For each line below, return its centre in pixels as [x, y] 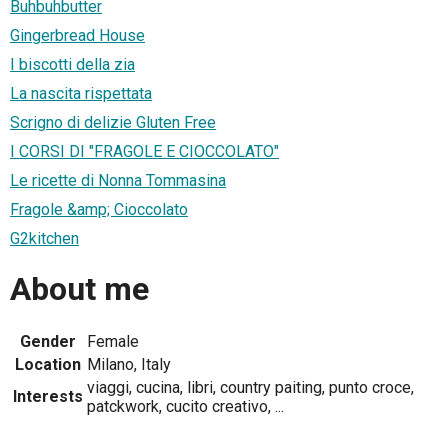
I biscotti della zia [72, 65]
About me [79, 288]
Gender [48, 342]
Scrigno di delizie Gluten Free [113, 123]
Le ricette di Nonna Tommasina [118, 181]
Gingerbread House [77, 36]
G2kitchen [44, 239]
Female [113, 342]
